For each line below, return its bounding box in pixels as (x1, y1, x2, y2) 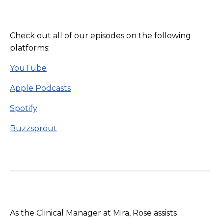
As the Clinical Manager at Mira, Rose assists (10, 208, 177, 218)
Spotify (10, 104, 37, 113)
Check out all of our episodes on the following (10, 31, 191, 40)
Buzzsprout (10, 124, 57, 133)
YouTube (10, 63, 47, 73)
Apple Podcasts (10, 83, 71, 93)
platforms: (10, 43, 50, 53)
